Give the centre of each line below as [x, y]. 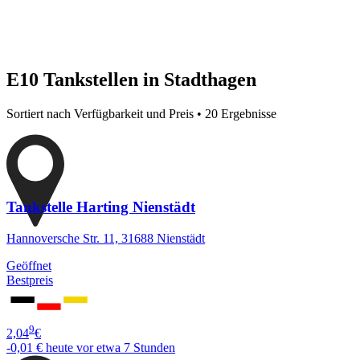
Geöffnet [29, 266]
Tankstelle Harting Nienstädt [101, 207]
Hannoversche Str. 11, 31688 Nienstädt [106, 239]
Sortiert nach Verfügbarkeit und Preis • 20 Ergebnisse [141, 113]
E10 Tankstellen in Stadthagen [131, 79]
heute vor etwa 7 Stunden [110, 348]
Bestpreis [30, 280]
